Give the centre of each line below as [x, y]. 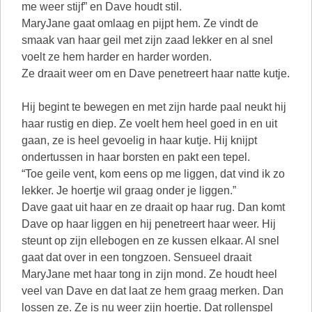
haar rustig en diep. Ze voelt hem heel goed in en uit [149, 124]
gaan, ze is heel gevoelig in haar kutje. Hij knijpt [139, 140]
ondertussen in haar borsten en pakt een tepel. [136, 157]
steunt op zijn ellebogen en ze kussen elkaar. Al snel [150, 241]
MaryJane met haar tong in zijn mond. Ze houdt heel [149, 274]
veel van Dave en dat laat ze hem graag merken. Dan [153, 291]
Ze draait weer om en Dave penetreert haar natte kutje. [156, 73]
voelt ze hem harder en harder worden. [117, 57]
